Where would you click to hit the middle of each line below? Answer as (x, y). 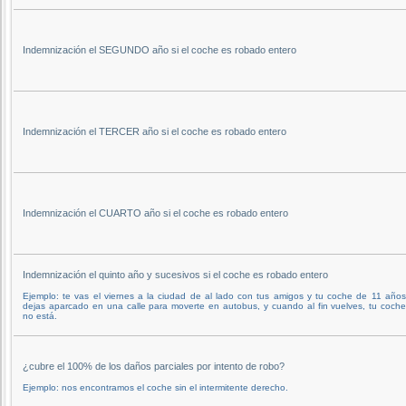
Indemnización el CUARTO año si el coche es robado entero (155, 213)
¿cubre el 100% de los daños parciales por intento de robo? (154, 366)
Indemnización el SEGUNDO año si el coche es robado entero (159, 49)
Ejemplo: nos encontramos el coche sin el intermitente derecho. (155, 387)
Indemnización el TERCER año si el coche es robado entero (155, 131)
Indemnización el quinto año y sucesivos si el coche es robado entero (175, 274)
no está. (40, 315)
